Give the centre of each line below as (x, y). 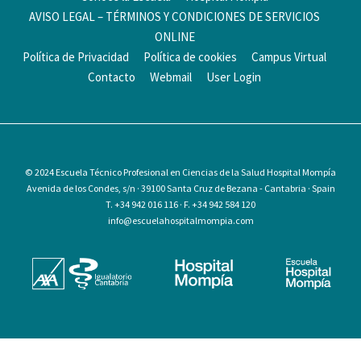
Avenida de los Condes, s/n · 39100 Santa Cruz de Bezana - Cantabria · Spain (180, 188)
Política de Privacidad (76, 56)
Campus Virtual (289, 56)
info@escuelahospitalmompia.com (180, 220)
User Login (234, 77)
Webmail (171, 77)
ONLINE (174, 36)
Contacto (112, 77)
